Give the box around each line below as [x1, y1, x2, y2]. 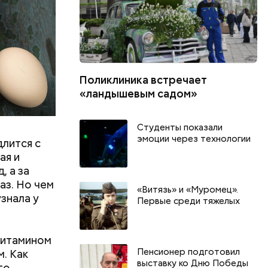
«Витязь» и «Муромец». [137, 183, 239, 196]
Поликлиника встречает [80, 72, 208, 87]
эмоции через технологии [137, 132, 251, 145]
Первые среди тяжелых [137, 194, 240, 207]
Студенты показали [137, 121, 223, 133]
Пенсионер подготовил [137, 245, 240, 258]
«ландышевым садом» [80, 86, 198, 100]
